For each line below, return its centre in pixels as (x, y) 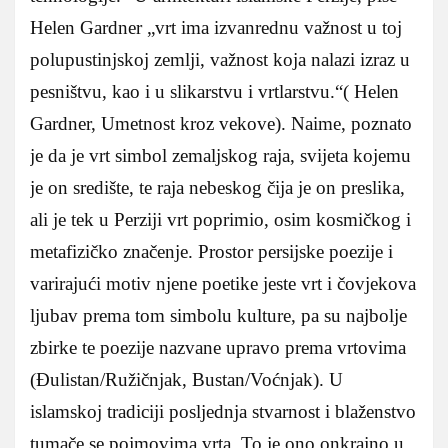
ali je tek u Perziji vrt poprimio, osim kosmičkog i (220, 219)
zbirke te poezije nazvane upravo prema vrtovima (218, 347)
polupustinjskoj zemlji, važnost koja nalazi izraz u (220, 59)
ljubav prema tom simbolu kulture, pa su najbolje (218, 315)
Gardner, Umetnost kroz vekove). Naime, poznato (221, 123)
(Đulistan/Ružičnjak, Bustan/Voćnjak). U (186, 379)
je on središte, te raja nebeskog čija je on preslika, (217, 187)
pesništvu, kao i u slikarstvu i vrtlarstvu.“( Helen (214, 91)
